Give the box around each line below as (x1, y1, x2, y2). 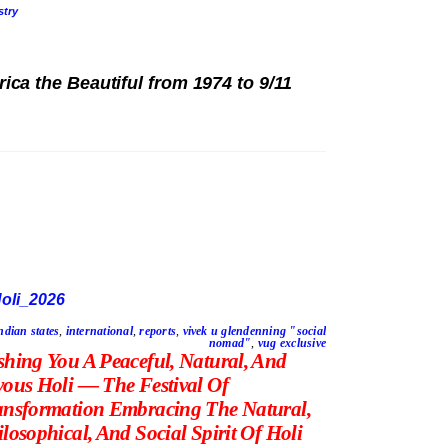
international (65, 324, 133, 339)
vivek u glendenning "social (182, 324, 326, 339)
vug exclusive (257, 336, 326, 351)
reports (139, 324, 177, 339)
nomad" (208, 336, 252, 351)
